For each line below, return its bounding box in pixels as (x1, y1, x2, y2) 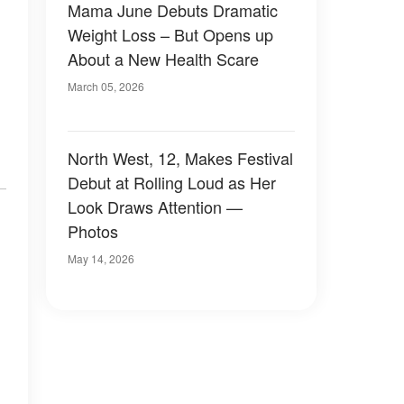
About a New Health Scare (68, 47, 259, 70)
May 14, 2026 (68, 251, 134, 266)
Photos (68, 219, 118, 243)
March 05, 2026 (68, 78, 144, 94)
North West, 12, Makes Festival (68, 146, 293, 170)
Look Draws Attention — (68, 195, 243, 218)
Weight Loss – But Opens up (68, 23, 273, 46)
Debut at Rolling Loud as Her (68, 170, 276, 194)
